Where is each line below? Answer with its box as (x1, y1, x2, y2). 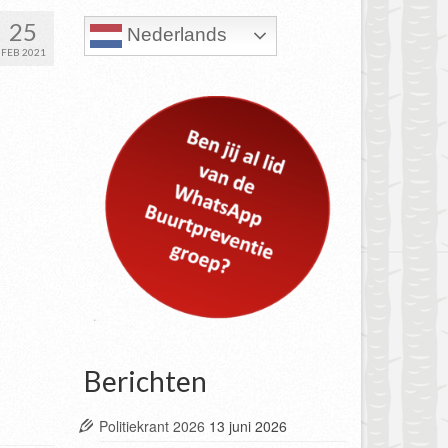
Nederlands (121, 24, 227, 46)
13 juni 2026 (208, 415, 287, 436)
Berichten (83, 363, 207, 398)
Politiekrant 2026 (98, 415, 205, 436)
